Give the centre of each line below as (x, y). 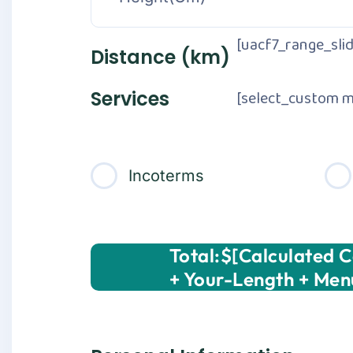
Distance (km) (160, 57)
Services (130, 99)
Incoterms (166, 176)
